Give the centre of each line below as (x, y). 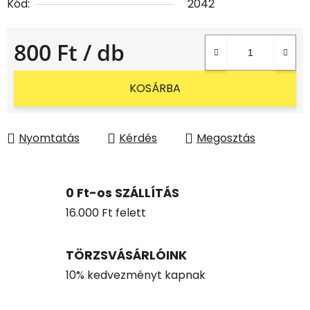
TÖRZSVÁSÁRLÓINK (126, 255)
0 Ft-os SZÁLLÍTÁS (122, 193)
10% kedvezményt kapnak (136, 275)
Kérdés (138, 138)
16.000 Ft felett (106, 212)
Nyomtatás (49, 138)
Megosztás (226, 138)
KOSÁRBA (155, 89)
